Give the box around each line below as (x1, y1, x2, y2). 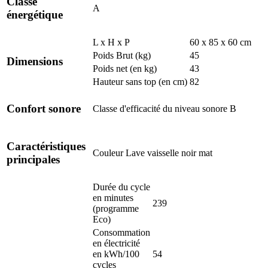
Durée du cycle (93, 181, 150, 192)
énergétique (7, 8, 63, 22)
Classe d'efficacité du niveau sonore (93, 103, 227, 114)
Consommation (93, 227, 150, 237)
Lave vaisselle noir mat (126, 147, 212, 158)
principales (7, 153, 60, 166)
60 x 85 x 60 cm (190, 36, 251, 47)
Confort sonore (7, 102, 81, 115)
